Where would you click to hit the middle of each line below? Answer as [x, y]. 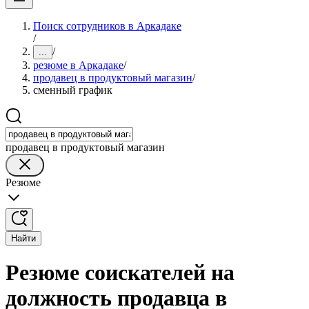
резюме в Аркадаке [78, 65]
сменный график [73, 90]
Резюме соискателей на [120, 273]
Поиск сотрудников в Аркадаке [107, 26]
